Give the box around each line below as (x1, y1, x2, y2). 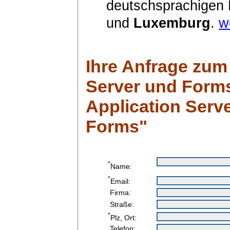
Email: (110, 177, 130, 186)
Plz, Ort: (110, 213, 137, 222)
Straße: (108, 200, 134, 208)
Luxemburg (133, 15, 210, 31)
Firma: (108, 188, 131, 197)
